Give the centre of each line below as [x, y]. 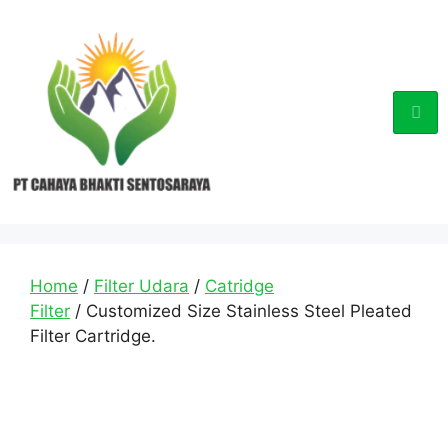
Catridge [239, 286]
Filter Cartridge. [93, 336]
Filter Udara [141, 286]
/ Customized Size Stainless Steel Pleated [241, 311]
